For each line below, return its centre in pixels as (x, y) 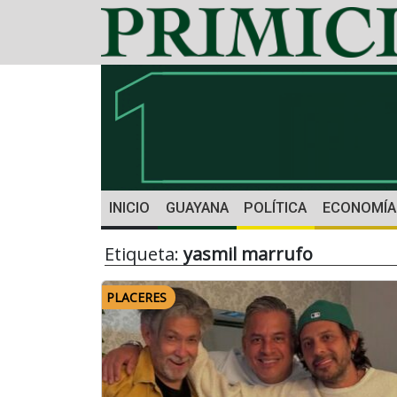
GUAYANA (197, 208)
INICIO (129, 208)
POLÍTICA (276, 208)
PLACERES (136, 298)
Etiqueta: (144, 254)
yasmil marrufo (248, 254)
